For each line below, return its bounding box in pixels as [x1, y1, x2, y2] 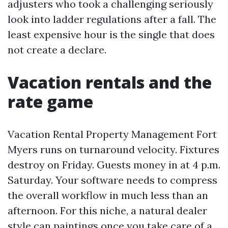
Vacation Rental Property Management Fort [8, 128, 217, 140]
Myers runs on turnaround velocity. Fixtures [8, 143, 219, 156]
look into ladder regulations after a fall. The [8, 13, 216, 25]
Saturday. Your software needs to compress [8, 174, 217, 186]
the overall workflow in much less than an [8, 189, 208, 202]
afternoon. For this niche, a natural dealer [8, 204, 207, 217]
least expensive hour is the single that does [8, 28, 215, 41]
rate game [8, 91, 93, 112]
